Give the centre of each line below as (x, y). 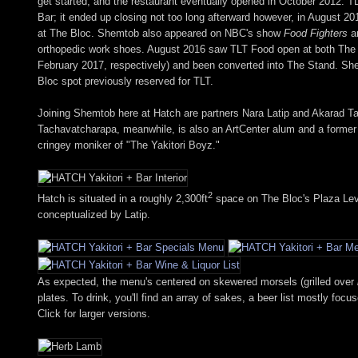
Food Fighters (316, 33)
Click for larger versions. (94, 314)
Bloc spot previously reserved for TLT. (125, 81)
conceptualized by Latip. (94, 215)
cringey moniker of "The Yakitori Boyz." (129, 145)
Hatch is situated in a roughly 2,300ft (123, 199)
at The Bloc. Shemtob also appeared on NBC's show (161, 33)
